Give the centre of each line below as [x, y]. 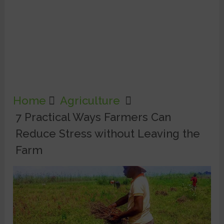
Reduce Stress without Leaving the [108, 134]
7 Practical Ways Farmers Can [93, 117]
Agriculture [90, 101]
